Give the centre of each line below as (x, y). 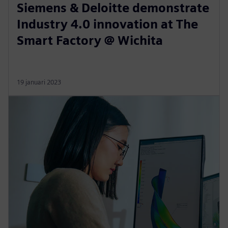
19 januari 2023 (39, 82)
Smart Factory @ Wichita (90, 40)
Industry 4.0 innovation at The (107, 24)
